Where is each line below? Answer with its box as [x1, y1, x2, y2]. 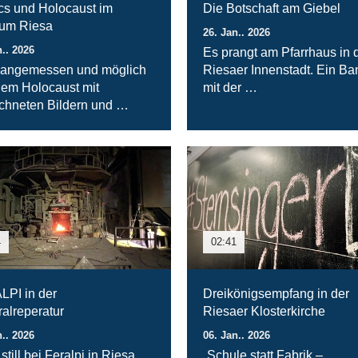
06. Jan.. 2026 [202, 329, 270, 342]
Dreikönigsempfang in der [202, 287, 349, 301]
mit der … [202, 80, 257, 94]
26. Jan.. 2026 [202, 26, 270, 38]
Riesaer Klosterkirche [202, 304, 325, 319]
